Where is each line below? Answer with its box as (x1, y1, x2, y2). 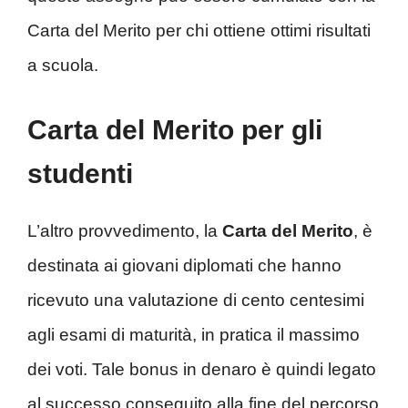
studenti (27, 158, 133, 189)
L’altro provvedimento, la (27, 221, 218, 241)
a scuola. (27, 55, 98, 75)
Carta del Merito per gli (27, 115, 322, 146)
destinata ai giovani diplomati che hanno (27, 256, 342, 276)
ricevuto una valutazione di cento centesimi (27, 291, 364, 311)
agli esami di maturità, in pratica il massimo (27, 325, 360, 345)
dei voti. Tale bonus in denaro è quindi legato (27, 360, 376, 380)
